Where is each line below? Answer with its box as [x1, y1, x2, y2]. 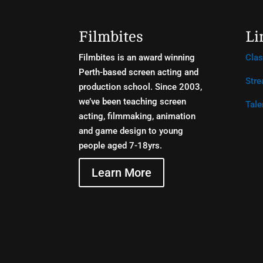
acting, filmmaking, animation [79, 110, 196, 122]
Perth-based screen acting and [79, 66, 199, 77]
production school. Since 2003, [79, 81, 203, 92]
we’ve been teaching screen [79, 96, 187, 107]
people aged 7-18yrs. [79, 140, 163, 151]
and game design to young [79, 125, 184, 136]
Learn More [92, 165, 152, 180]
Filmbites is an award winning [79, 52, 195, 63]
